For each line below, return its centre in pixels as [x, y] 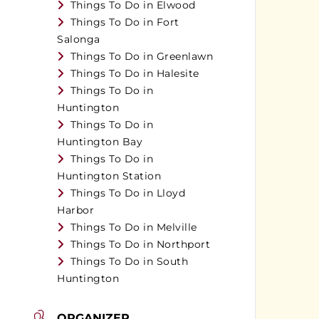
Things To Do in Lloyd [128, 193]
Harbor [76, 210]
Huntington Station [109, 176]
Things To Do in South [129, 261]
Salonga [79, 39]
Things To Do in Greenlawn [142, 56]
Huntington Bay [100, 141]
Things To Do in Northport [140, 244]
